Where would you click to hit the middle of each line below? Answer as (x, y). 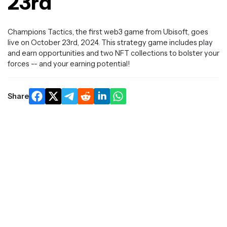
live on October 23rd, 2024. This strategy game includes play (110, 43)
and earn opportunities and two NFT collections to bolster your (113, 53)
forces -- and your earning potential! (69, 64)
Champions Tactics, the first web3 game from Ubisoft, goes (108, 32)
